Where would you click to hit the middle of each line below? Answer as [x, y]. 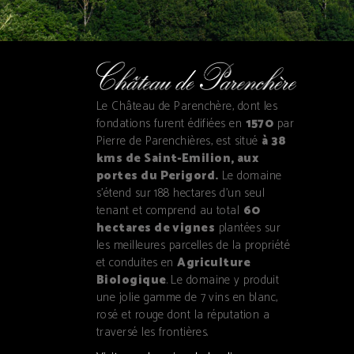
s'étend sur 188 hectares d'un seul [181, 193]
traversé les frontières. [153, 332]
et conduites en [137, 262]
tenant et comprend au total [170, 210]
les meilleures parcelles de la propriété [193, 245]
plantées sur [248, 228]
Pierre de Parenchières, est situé [179, 141]
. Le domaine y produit [223, 280]
